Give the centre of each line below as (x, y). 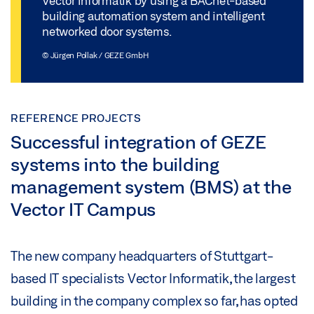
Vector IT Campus (83, 209)
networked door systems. (107, 31)
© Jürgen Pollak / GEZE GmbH (95, 55)
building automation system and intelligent (153, 15)
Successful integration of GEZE (138, 142)
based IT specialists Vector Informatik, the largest (153, 279)
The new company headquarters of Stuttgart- (142, 256)
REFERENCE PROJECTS (76, 117)
